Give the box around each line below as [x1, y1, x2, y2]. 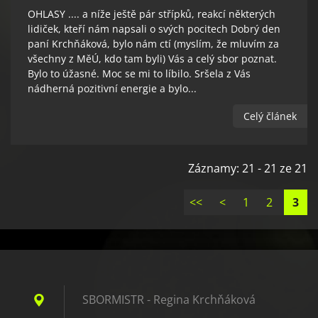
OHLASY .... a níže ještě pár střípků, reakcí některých [28, 7, 275, 21]
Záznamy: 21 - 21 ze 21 [188, 160, 307, 176]
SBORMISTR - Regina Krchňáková [82, 291, 256, 307]
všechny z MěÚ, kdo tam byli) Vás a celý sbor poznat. [28, 52, 277, 66]
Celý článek [243, 109, 297, 124]
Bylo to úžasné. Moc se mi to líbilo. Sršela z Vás [28, 67, 251, 81]
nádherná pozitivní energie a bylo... [28, 82, 197, 96]
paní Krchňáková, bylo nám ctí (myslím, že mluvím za [28, 37, 279, 51]
